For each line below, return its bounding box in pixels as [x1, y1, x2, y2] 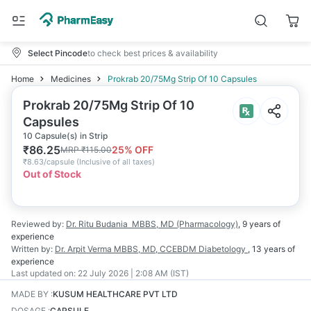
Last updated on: [11, 268, 76, 278]
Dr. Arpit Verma [55, 244, 112, 254]
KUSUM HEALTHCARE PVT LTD [53, 289, 178, 299]
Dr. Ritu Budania [66, 219, 128, 229]
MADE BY [11, 289, 49, 299]
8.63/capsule [27, 157, 74, 167]
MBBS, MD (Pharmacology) [132, 219, 238, 229]
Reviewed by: [11, 219, 64, 229]
